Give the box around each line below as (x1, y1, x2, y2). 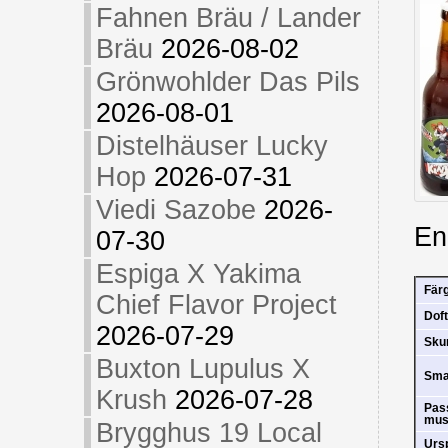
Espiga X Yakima (95, 259, 301, 289)
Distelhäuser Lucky (95, 131, 328, 161)
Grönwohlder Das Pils (95, 67, 360, 97)
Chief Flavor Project (95, 290, 337, 320)
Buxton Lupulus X (95, 354, 310, 384)
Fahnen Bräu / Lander (95, 3, 361, 33)
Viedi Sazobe (95, 195, 256, 225)
